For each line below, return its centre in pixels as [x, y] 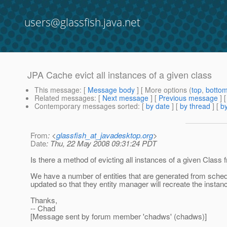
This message [57, 90]
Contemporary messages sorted [86, 106]
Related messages [64, 98]
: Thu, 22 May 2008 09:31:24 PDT [101, 143]
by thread [195, 106]
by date [158, 106]
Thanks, [44, 200]
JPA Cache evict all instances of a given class [120, 75]
